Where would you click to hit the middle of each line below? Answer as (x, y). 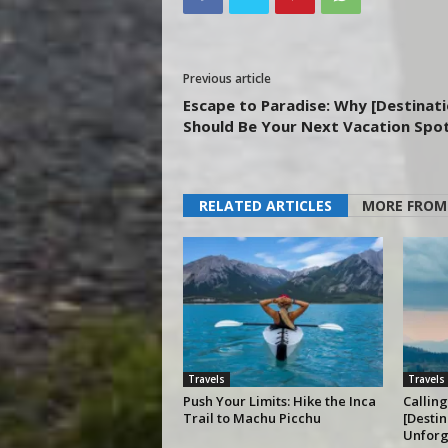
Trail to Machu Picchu (251, 418)
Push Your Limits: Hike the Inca (279, 401)
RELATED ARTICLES (265, 206)
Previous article (226, 79)
